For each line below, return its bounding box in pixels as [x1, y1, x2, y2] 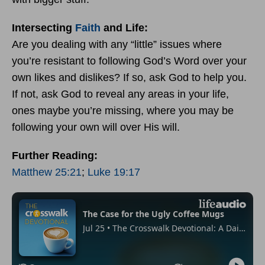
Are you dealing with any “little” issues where [12, 38, 222, 50]
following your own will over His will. [12, 121, 180, 133]
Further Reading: [12, 149, 98, 161]
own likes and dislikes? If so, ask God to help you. [12, 71, 247, 83]
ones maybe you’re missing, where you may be [12, 104, 234, 117]
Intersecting [12, 21, 75, 34]
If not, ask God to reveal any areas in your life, [12, 88, 229, 100]
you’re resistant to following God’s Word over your [12, 54, 247, 67]
